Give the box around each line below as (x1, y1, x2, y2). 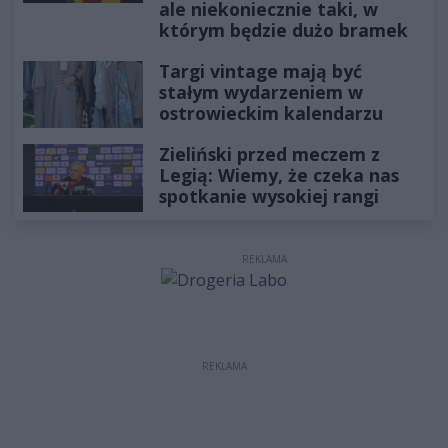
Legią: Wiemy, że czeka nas (159, 163, 399, 187)
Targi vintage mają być (159, 58, 362, 83)
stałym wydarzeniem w (159, 79, 363, 104)
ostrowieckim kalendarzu (159, 100, 383, 125)
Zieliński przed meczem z (159, 142, 380, 166)
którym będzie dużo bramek (159, 17, 408, 42)
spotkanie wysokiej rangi (159, 184, 379, 208)
